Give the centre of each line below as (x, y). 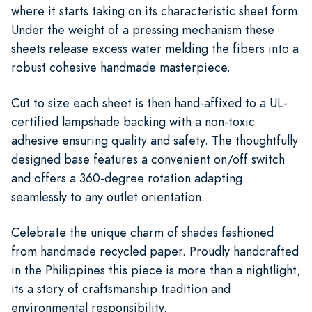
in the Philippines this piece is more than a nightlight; (156, 270)
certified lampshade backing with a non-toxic (133, 121)
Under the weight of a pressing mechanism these (143, 29)
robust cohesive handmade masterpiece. (121, 67)
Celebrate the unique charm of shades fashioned (142, 232)
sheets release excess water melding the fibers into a (155, 48)
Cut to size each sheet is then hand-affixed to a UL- (149, 102)
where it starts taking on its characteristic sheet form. (156, 10)
